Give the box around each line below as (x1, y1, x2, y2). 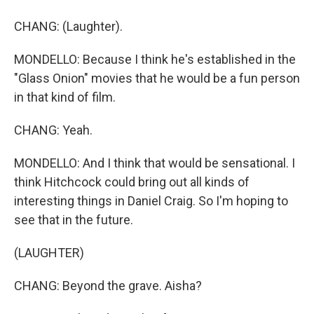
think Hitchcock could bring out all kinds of (14, 175, 250, 189)
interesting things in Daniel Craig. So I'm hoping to (14, 193, 288, 208)
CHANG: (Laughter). (14, 19, 123, 34)
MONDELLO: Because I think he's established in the (14, 52, 296, 67)
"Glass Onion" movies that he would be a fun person (14, 71, 300, 86)
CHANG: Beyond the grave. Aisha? (14, 278, 202, 293)
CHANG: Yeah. (14, 123, 93, 137)
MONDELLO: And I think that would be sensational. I (14, 156, 295, 170)
